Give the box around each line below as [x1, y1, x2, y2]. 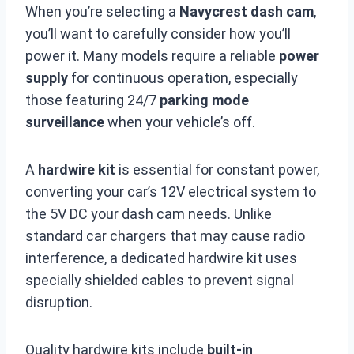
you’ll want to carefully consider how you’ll [25, 25, 291, 42]
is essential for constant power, [115, 161, 319, 178]
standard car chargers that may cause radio [25, 228, 305, 244]
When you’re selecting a [25, 3, 179, 20]
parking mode [160, 92, 249, 108]
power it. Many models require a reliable [25, 47, 279, 64]
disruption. [25, 294, 92, 311]
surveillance [25, 114, 104, 130]
